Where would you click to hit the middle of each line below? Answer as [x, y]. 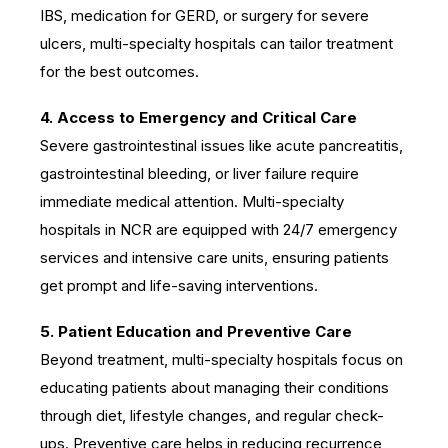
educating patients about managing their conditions [214, 387]
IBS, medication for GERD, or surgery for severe [204, 15]
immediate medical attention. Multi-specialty [192, 201]
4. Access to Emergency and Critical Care [198, 117]
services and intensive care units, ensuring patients [214, 257]
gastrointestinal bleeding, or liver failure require [199, 173]
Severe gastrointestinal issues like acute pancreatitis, [221, 145]
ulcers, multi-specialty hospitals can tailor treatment [216, 43]
